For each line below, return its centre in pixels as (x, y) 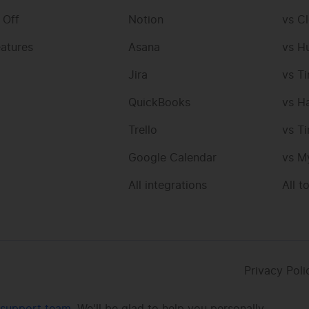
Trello (142, 131)
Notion (146, 20)
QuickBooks (159, 103)
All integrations (167, 186)
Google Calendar (172, 158)
